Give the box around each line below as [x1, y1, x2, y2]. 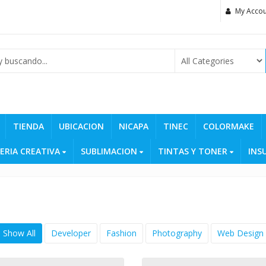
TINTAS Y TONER [157, 145, 230, 157]
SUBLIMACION [80, 145, 140, 157]
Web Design [217, 227, 264, 239]
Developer [50, 227, 91, 239]
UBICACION [58, 120, 104, 132]
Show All [2, 227, 36, 239]
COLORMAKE [202, 120, 254, 132]
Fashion [106, 227, 137, 239]
